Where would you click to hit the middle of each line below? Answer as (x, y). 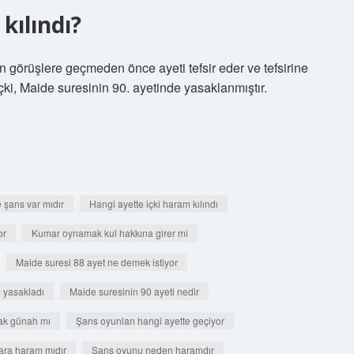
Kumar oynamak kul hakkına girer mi (110, 233)
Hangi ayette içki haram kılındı (154, 203)
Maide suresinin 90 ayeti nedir (134, 291)
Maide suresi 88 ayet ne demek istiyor (97, 262)
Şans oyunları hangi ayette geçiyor (150, 320)
